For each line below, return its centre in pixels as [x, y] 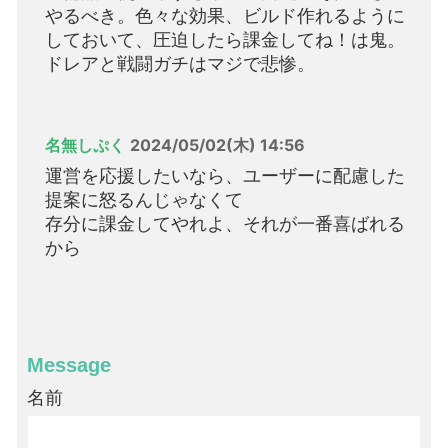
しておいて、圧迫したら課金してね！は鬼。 [225, 40]
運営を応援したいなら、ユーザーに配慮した [225, 176]
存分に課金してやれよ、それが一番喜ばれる [225, 224]
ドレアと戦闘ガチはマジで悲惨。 [180, 64]
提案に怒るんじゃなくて [144, 200]
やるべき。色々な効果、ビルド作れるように [225, 16]
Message [69, 365]
